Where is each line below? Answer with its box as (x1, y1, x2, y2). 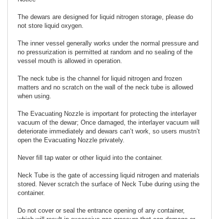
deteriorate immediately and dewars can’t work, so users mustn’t (18, 128, 200, 135)
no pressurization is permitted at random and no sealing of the (18, 48, 193, 56)
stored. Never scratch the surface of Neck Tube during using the (18, 180, 199, 188)
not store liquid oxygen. (18, 22, 84, 30)
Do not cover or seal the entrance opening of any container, (18, 207, 185, 215)
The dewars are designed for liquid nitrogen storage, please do (18, 13, 193, 21)
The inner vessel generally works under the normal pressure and (18, 40, 198, 47)
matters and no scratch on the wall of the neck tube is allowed (18, 84, 193, 91)
